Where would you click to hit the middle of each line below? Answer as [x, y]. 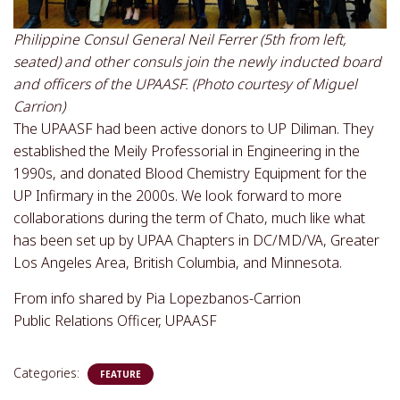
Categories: [48, 373]
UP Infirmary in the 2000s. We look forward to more [178, 196]
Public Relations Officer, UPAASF [115, 321]
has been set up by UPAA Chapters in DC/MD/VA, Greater [196, 240]
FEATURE [121, 374]
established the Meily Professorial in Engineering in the [187, 151]
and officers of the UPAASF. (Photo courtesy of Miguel [185, 84]
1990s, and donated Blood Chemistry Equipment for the [190, 173]
